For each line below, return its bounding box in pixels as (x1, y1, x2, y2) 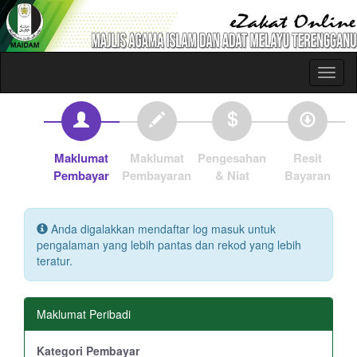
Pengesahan (198, 149, 267, 167)
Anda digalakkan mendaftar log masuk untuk (48, 221, 276, 237)
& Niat (214, 167, 249, 185)
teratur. (37, 253, 73, 269)
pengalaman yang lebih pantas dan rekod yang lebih (37, 237, 301, 253)
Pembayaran (122, 167, 192, 185)
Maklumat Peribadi (37, 306, 131, 323)
